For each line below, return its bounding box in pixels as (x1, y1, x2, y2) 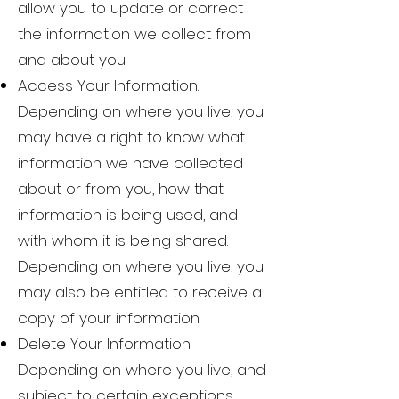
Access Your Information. (18, 75, 199, 97)
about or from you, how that (18, 178, 224, 200)
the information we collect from (18, 23, 251, 45)
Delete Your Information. (18, 333, 191, 355)
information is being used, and (18, 204, 238, 226)
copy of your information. (18, 307, 200, 330)
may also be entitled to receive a (18, 281, 262, 304)
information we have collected (18, 152, 243, 175)
